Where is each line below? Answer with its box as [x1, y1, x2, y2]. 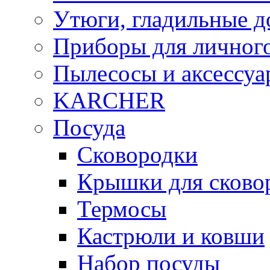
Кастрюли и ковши [77, 222, 265, 249]
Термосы [77, 195, 166, 222]
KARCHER [53, 87, 165, 113]
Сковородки [77, 141, 198, 168]
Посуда [53, 114, 125, 140]
